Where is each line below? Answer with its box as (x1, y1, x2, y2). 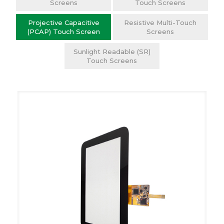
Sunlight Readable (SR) (73, 47, 150, 55)
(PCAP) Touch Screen (27, 27, 100, 35)
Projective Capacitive (27, 18, 99, 26)
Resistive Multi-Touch (124, 18, 197, 26)
